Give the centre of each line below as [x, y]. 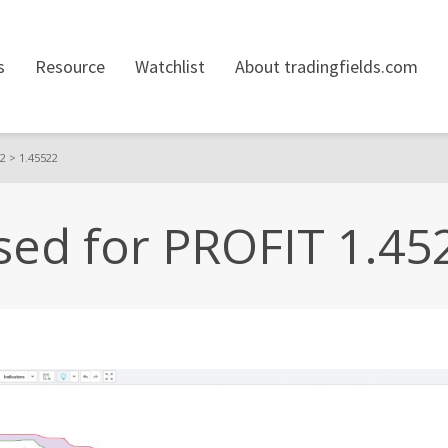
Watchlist [170, 66]
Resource [70, 66]
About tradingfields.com [326, 66]
